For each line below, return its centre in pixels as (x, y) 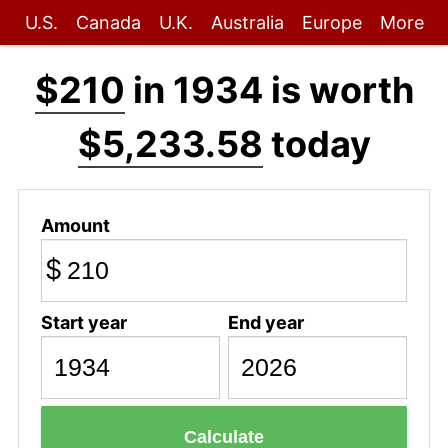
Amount (75, 225)
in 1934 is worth (269, 90)
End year (265, 322)
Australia (247, 22)
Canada (108, 22)
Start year (83, 322)
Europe (331, 22)
